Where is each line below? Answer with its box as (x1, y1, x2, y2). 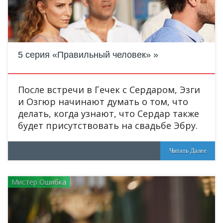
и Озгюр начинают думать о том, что (18, 96, 188, 108)
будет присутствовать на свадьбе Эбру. (18, 119, 198, 131)
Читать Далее (169, 147, 207, 154)
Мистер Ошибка (11, 177, 66, 187)
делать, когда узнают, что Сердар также (18, 108, 199, 119)
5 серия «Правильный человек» (18, 50, 151, 60)
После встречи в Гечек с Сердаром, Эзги (18, 84, 200, 96)
